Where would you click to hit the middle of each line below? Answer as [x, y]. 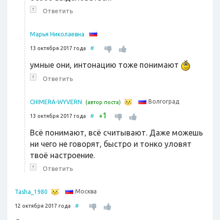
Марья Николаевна [57, 34]
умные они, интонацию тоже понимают [105, 65]
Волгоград [164, 102]
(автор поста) [103, 102]
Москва [86, 192]
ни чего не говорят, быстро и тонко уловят [111, 144]
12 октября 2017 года [45, 206]
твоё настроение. [62, 155]
